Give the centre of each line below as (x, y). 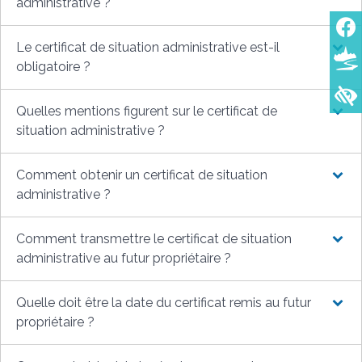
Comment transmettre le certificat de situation (154, 238)
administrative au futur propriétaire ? (124, 258)
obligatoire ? (54, 66)
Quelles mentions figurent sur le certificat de (147, 111)
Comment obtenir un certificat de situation (142, 175)
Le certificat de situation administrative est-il (148, 47)
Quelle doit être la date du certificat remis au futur (164, 302)
